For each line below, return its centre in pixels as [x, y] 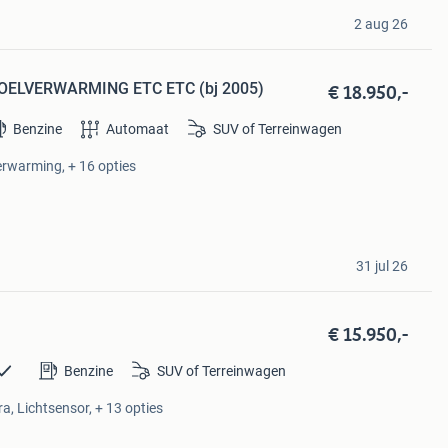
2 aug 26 [380, 24]
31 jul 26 [381, 265]
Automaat [138, 129]
